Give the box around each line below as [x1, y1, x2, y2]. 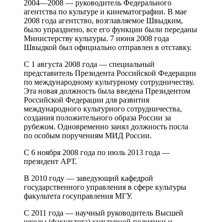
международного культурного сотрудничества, [24, 104, 182, 113]
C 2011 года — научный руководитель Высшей [24, 208, 183, 217]
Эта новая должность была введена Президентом [24, 86, 190, 95]
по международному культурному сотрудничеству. [24, 77, 194, 86]
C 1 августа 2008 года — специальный [24, 59, 155, 68]
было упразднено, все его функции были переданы [24, 25, 197, 34]
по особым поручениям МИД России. [24, 131, 152, 140]
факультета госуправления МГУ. [24, 191, 132, 200]
